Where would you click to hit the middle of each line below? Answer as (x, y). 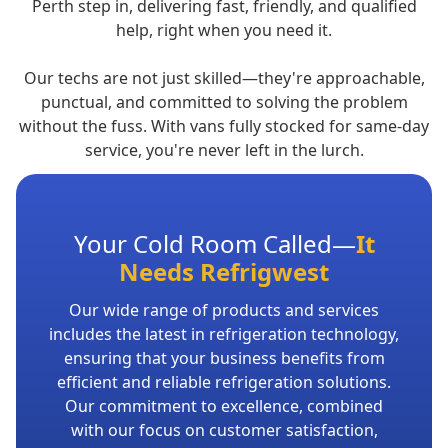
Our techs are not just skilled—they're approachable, (224, 77)
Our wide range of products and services (224, 309)
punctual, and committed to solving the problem (224, 101)
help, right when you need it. (224, 29)
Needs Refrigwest (224, 271)
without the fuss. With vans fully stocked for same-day (224, 125)
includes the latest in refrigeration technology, (224, 333)
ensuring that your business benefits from (224, 357)
